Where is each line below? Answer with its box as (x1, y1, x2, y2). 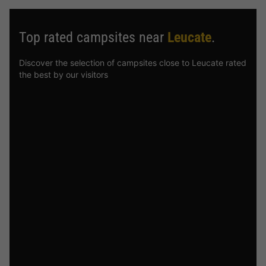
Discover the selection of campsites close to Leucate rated (19, 58, 246, 68)
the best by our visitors (19, 69, 108, 80)
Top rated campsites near (19, 29, 167, 46)
